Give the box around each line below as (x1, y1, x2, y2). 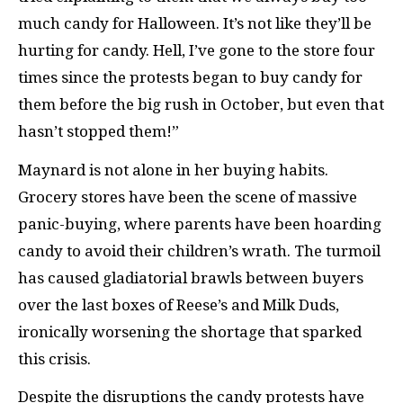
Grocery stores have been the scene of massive (18, 187, 357, 206)
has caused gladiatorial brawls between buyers (18, 268, 363, 287)
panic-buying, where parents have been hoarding (18, 214, 381, 233)
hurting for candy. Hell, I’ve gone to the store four (18, 41, 375, 60)
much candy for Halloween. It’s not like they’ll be (18, 14, 372, 33)
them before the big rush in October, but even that (18, 95, 384, 114)
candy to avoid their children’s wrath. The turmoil (18, 241, 381, 260)
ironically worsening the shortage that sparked (18, 322, 362, 341)
